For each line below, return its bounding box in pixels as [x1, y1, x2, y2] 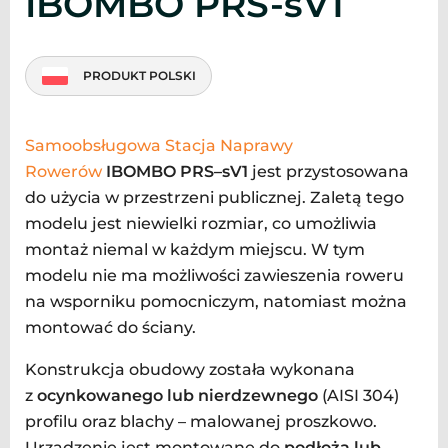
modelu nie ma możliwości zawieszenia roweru [25, 265, 404, 285]
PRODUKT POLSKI [82, 68, 196, 84]
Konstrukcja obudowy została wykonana [25, 359, 355, 379]
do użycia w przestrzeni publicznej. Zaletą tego [25, 187, 404, 207]
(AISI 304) [322, 385, 399, 405]
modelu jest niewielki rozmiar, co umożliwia [25, 213, 377, 233]
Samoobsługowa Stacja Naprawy [25, 135, 293, 155]
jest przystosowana [248, 161, 409, 181]
